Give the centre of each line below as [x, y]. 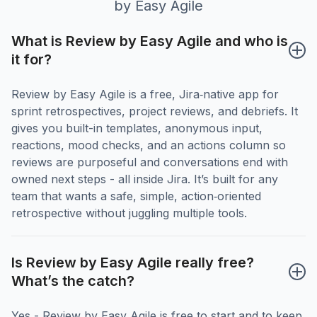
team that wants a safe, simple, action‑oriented [136, 196]
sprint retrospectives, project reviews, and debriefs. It [155, 111]
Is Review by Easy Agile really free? [133, 263]
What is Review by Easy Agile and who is [150, 41]
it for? [31, 60]
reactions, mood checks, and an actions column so [149, 145]
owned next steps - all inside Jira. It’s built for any [145, 179]
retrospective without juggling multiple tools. [129, 213]
